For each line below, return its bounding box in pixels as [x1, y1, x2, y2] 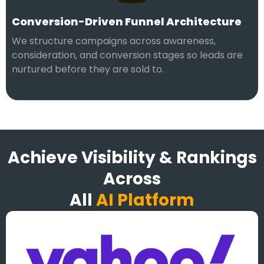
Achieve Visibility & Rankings [7, 146, 257, 170]
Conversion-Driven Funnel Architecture [12, 14, 242, 29]
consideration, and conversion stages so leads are [12, 48, 243, 62]
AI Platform [96, 189, 194, 212]
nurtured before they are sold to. [12, 62, 164, 77]
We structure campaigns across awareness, [12, 34, 216, 48]
